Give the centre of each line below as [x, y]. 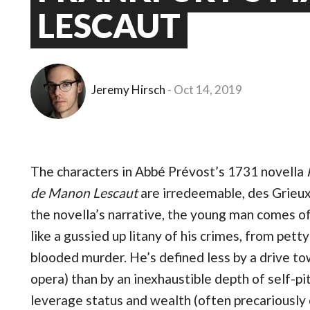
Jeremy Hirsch [128, 90]
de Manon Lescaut [84, 193]
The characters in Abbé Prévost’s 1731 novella [168, 171]
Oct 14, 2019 [208, 90]
